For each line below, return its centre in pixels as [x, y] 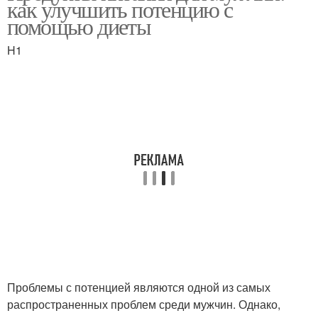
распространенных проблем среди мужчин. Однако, [144, 304]
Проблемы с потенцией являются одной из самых [139, 287]
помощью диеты [79, 26]
